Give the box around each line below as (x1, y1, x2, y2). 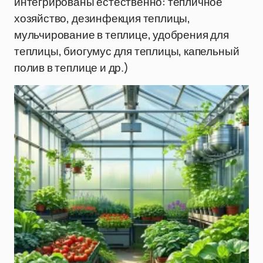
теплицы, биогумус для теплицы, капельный (14, 43, 240, 59)
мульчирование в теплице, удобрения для (14, 27, 229, 42)
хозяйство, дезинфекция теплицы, (14, 11, 191, 26)
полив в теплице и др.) (14, 60, 129, 75)
